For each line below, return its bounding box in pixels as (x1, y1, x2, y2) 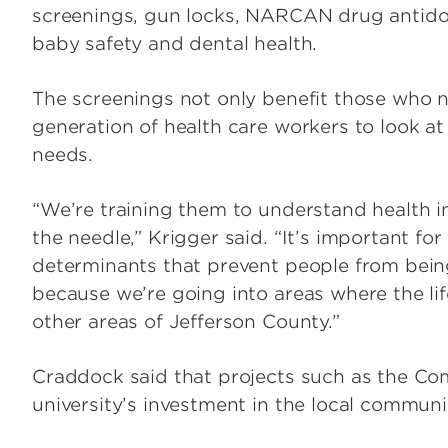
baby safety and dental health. (32, 33, 318, 55)
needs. (32, 144, 94, 166)
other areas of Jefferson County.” (32, 311, 340, 333)
